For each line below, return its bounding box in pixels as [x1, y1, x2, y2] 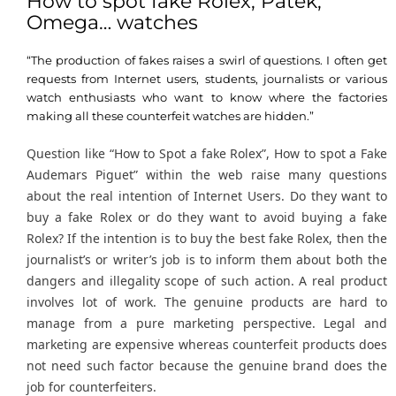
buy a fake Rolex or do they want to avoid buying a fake [27, 209, 387, 226]
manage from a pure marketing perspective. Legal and [27, 315, 387, 332]
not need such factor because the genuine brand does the [27, 357, 387, 375]
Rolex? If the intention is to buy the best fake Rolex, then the [27, 230, 387, 247]
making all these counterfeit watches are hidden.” [27, 109, 314, 123]
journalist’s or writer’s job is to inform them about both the [27, 251, 387, 269]
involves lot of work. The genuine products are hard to [27, 293, 387, 311]
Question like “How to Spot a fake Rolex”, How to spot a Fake [27, 145, 387, 163]
